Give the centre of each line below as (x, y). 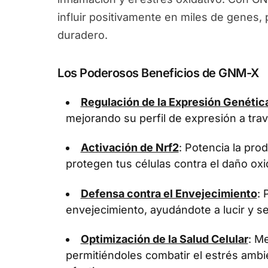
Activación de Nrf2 (130, 147)
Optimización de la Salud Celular (164, 239)
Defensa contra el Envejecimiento (169, 193)
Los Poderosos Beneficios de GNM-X (158, 73)
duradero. (83, 35)
